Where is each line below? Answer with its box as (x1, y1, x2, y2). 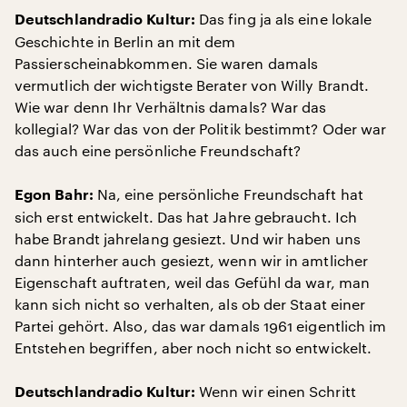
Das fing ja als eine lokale (194, 10, 372, 27)
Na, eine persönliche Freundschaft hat (93, 185, 363, 203)
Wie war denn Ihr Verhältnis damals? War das (15, 98, 327, 115)
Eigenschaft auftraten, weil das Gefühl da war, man (15, 273, 370, 291)
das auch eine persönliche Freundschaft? (15, 142, 302, 159)
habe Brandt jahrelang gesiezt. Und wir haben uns (15, 230, 361, 247)
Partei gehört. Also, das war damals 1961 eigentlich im (15, 317, 387, 334)
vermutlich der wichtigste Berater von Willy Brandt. (15, 76, 370, 94)
